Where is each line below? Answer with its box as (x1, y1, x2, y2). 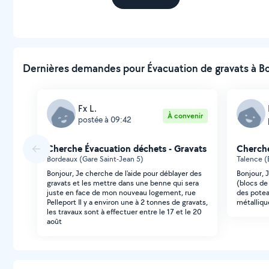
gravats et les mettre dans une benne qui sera (47, 178, 199, 188)
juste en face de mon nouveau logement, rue (47, 187, 196, 198)
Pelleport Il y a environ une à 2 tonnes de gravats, (47, 197, 208, 207)
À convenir (168, 110, 203, 121)
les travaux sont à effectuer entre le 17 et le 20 (47, 207, 202, 217)
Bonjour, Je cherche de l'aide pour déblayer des (47, 168, 202, 178)
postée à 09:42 (78, 113, 131, 125)
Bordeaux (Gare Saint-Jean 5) (47, 154, 144, 164)
